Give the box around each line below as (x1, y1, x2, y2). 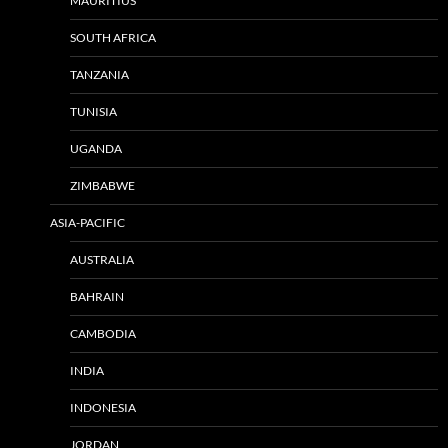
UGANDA (70, 140, 122, 156)
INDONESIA (70, 399, 136, 415)
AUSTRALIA (70, 251, 134, 267)
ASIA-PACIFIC (50, 214, 125, 230)
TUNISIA (70, 103, 117, 119)
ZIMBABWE (70, 177, 135, 193)
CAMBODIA (70, 325, 136, 341)
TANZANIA (70, 66, 129, 82)
